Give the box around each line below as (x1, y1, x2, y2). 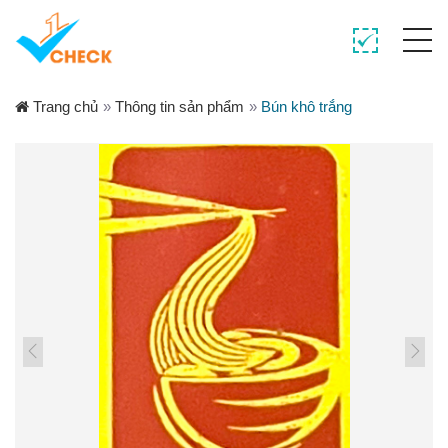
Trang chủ (29, 98, 98, 115)
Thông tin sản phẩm (115, 98, 244, 115)
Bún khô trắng (261, 98, 352, 115)
